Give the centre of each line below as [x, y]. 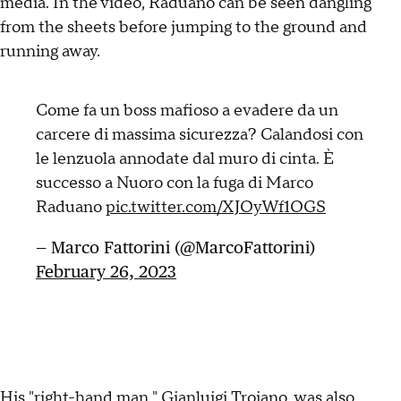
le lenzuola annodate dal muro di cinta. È [185, 159]
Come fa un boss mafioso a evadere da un [187, 111]
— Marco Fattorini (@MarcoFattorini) [175, 247]
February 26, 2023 [106, 272]
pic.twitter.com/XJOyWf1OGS [216, 208]
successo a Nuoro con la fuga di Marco [175, 183]
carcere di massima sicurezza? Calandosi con [200, 135]
